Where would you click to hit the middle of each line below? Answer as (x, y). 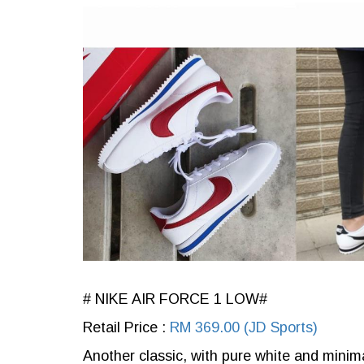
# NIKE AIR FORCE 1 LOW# (175, 299)
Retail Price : (126, 327)
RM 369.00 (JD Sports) (244, 327)
